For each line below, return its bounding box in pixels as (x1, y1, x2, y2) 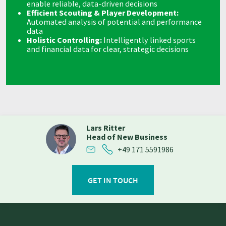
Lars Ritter (86, 123, 125, 133)
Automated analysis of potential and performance (27, 17, 202, 27)
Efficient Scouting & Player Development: (27, 8, 179, 18)
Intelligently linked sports (102, 35, 196, 45)
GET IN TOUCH (88, 175, 138, 186)
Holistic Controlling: (27, 35, 102, 45)
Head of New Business (86, 132, 167, 142)
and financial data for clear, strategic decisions (27, 44, 189, 54)
